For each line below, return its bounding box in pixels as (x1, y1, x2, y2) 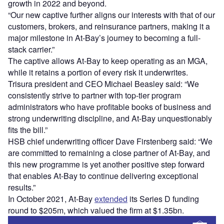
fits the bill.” (8, 124, 47, 136)
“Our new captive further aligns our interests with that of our (8, 9, 215, 21)
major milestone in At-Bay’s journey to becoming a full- (8, 32, 200, 44)
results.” (8, 181, 35, 193)
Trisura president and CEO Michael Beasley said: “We (8, 78, 199, 90)
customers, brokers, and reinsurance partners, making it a (8, 20, 210, 32)
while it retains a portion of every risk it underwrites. (8, 66, 188, 78)
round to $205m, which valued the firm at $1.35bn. (8, 204, 184, 216)
